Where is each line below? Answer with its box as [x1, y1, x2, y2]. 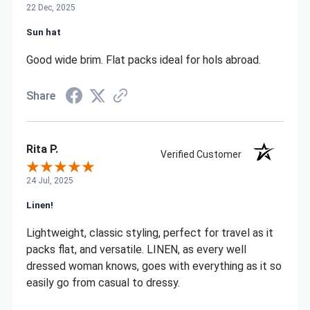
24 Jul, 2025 [26, 175, 73, 185]
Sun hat [26, 26, 61, 37]
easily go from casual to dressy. [26, 275, 180, 289]
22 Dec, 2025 [26, 2, 75, 12]
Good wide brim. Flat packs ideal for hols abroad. [26, 53, 261, 66]
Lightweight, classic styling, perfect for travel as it [26, 226, 273, 239]
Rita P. [26, 142, 58, 156]
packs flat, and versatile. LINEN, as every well [26, 242, 246, 256]
